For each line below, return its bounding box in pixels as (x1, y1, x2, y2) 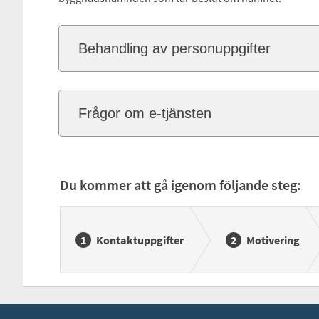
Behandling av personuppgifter (78, 40, 271, 56)
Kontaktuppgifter (95, 232, 184, 247)
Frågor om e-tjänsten (78, 105, 211, 121)
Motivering (246, 232, 300, 247)
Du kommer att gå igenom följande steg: (59, 175, 301, 194)
